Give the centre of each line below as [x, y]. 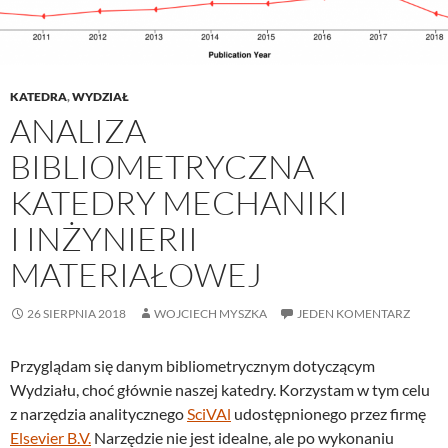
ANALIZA [78, 131]
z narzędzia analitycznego [98, 414]
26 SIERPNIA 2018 [76, 314]
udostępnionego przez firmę [328, 414]
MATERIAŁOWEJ [136, 275]
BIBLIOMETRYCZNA [162, 167]
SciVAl [209, 414]
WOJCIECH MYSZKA [210, 314]
